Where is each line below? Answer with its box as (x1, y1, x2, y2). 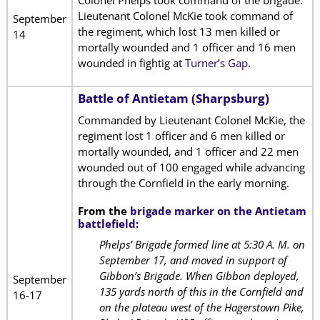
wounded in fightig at (77, 56, 185, 71)
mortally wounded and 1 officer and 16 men (77, 40, 296, 55)
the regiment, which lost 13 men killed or (77, 24, 280, 39)
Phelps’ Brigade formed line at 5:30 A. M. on (99, 237, 305, 252)
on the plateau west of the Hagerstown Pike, (99, 300, 304, 315)
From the (77, 203, 130, 218)
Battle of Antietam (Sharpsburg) (77, 89, 269, 106)
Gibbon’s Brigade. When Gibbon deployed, (99, 269, 299, 284)
